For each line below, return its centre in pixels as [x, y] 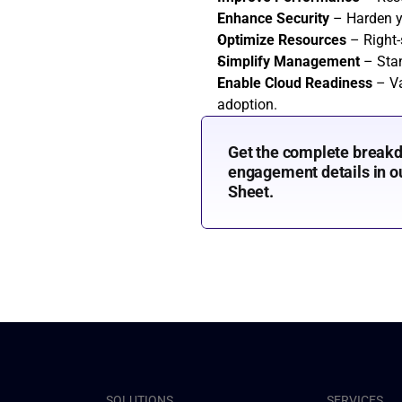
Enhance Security [273, 18]
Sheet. [251, 192]
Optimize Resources [282, 40]
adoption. [247, 105]
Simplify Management [288, 61]
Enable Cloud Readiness [295, 83]
